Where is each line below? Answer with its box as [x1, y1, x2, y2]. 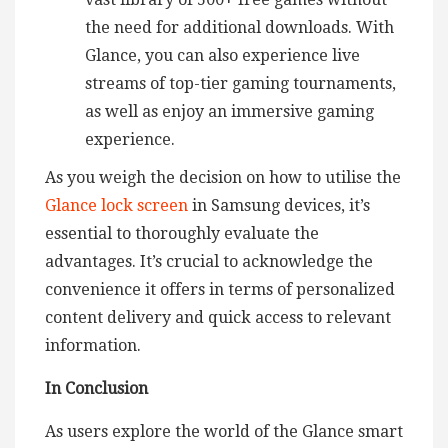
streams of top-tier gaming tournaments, [85, 73, 396, 93]
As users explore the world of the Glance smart [45, 421, 403, 441]
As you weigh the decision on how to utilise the [45, 167, 401, 187]
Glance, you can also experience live [85, 45, 360, 65]
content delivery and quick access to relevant [45, 307, 391, 327]
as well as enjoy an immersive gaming [85, 101, 374, 121]
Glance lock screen [45, 195, 188, 215]
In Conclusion [45, 378, 148, 398]
